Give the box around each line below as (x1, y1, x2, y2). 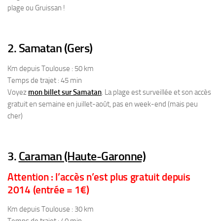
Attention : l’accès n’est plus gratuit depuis (7, 171, 190, 183)
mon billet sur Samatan (28, 88, 102, 97)
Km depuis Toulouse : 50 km (7, 64, 94, 73)
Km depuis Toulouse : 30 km (7, 205, 94, 214)
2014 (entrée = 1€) (7, 184, 89, 196)
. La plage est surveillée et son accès (102, 88, 211, 97)
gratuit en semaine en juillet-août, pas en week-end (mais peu (7, 100, 198, 109)
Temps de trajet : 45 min (7, 76, 82, 85)
